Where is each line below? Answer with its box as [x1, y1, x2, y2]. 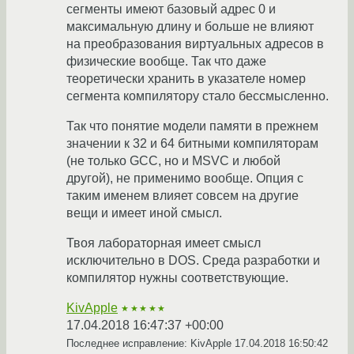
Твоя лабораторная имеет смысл [66, 236, 261, 250]
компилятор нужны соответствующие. [66, 271, 288, 285]
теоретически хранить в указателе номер [66, 72, 306, 86]
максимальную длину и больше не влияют [66, 20, 314, 34]
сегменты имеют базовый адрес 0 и [66, 2, 276, 17]
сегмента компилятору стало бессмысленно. [66, 89, 329, 104]
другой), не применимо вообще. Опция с [66, 171, 303, 186]
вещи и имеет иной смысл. [66, 206, 222, 220]
